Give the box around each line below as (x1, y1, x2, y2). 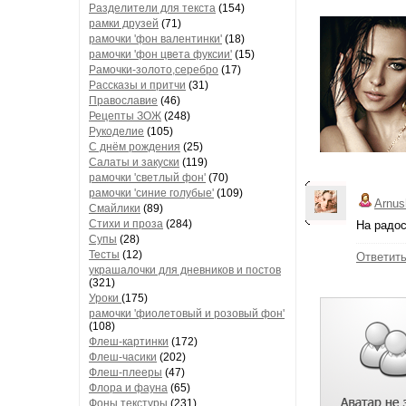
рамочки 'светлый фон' (89, 171, 206, 184)
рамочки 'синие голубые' (89, 187, 214, 199)
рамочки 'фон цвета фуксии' (89, 48, 232, 61)
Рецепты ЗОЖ (89, 110, 161, 122)
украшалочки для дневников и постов (89, 264, 281, 276)
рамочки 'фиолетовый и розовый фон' (89, 307, 285, 320)
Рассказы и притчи (89, 79, 186, 92)
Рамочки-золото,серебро (89, 63, 218, 76)
